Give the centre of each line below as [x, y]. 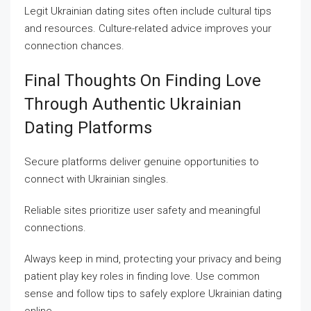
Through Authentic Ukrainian [133, 104]
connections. [55, 228]
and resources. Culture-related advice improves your [148, 28]
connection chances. [74, 46]
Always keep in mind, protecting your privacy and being [153, 259]
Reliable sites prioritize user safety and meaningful [142, 210]
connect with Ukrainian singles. [96, 179]
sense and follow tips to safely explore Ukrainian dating [153, 294]
